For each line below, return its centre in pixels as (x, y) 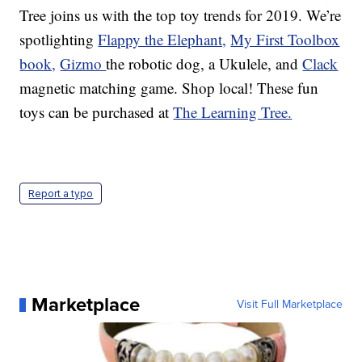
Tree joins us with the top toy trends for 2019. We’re (181, 15)
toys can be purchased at (97, 112)
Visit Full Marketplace (289, 305)
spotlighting (59, 40)
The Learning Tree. (233, 112)
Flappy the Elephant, (162, 40)
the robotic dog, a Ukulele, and (204, 64)
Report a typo (61, 194)
